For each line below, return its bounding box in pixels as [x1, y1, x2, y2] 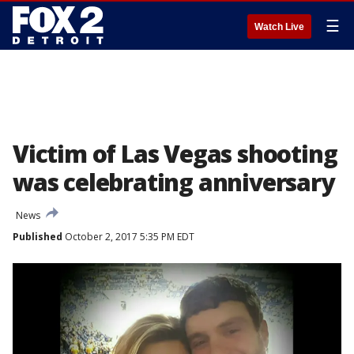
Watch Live [254, 21, 304, 32]
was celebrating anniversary [13, 166, 334, 198]
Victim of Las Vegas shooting [13, 137, 337, 170]
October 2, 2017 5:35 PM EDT [62, 230, 194, 243]
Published [13, 230, 62, 243]
